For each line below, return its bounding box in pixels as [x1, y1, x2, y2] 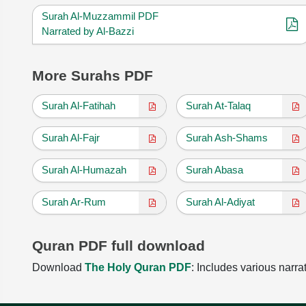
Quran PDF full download [32, 237, 205, 253]
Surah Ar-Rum [42, 195, 106, 208]
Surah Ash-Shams [185, 131, 268, 143]
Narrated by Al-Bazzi [42, 25, 134, 37]
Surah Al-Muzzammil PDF [42, 10, 158, 22]
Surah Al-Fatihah [42, 99, 115, 111]
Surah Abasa [185, 163, 243, 176]
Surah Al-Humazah [42, 163, 126, 176]
